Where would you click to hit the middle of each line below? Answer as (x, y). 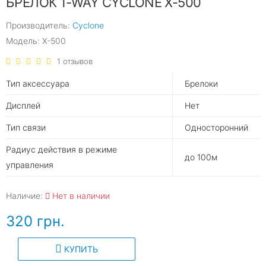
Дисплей (23, 105)
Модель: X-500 (36, 40)
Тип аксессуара (38, 83)
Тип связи (26, 127)
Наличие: (26, 195)
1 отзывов (75, 61)
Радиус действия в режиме (61, 149)
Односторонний (216, 127)
